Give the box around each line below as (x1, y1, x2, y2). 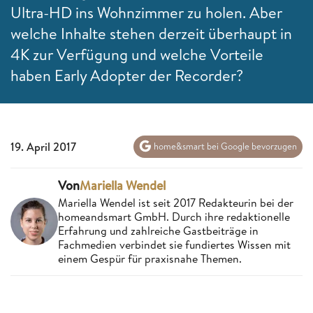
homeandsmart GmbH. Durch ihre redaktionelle (58, 208, 290, 224)
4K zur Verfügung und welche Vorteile (10, 43, 263, 65)
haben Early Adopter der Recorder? (10, 64, 243, 86)
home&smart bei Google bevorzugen (152, 140, 297, 153)
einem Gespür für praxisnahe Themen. (58, 250, 242, 266)
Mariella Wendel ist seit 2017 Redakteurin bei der (58, 194, 293, 210)
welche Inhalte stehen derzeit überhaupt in (10, 22, 292, 44)
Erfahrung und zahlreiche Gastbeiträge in (58, 222, 259, 238)
